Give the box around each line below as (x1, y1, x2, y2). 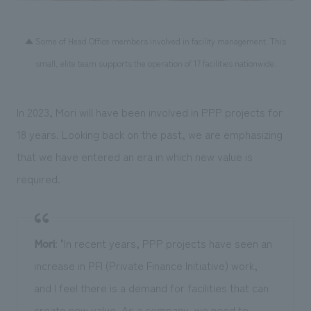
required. (16, 169, 60, 187)
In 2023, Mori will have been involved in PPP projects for (16, 103, 283, 120)
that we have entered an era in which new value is (16, 147, 253, 165)
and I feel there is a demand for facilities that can (33, 278, 269, 296)
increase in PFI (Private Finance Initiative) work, (33, 256, 258, 274)
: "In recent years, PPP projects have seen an (54, 234, 272, 251)
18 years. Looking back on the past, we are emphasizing (16, 125, 283, 142)
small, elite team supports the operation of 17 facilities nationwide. (35, 56, 276, 69)
